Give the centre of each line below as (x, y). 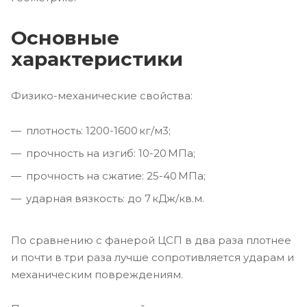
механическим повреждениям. (97, 275)
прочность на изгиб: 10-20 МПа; (111, 153)
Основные (65, 38)
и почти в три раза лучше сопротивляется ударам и (152, 258)
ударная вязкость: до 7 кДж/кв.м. (115, 199)
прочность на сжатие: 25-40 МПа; (116, 176)
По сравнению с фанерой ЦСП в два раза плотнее (151, 241)
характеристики (97, 59)
